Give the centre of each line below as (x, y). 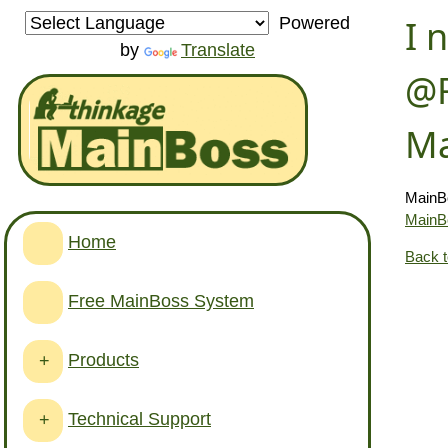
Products (103, 359)
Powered (309, 23)
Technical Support (139, 418)
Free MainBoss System (161, 300)
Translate (218, 50)
